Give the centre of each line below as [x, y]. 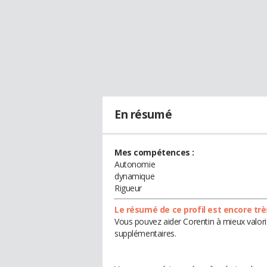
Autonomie [135, 164]
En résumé [143, 114]
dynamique [135, 176]
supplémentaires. [145, 233]
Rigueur [128, 188]
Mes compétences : [154, 152]
